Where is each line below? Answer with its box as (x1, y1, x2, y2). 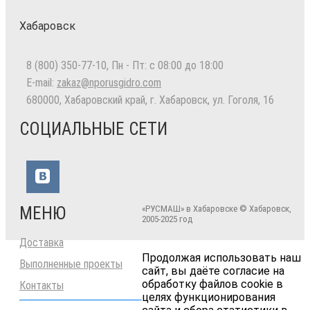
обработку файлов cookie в (142, 277, 283, 291)
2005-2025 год (142, 214, 192, 225)
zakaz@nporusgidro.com (57, 76, 161, 90)
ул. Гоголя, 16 (212, 93, 274, 107)
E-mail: (26, 76, 57, 90)
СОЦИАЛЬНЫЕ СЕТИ (19, 119, 167, 140)
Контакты (19, 279, 64, 293)
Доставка (19, 236, 64, 250)
